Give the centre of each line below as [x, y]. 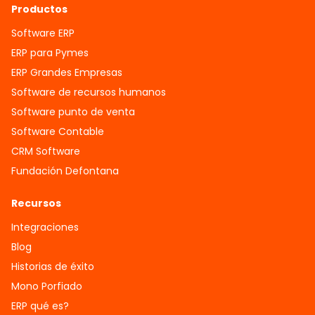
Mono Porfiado [47, 286]
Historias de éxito [53, 266]
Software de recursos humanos [89, 92]
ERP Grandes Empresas [67, 72]
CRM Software [46, 151]
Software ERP [43, 33]
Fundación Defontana [65, 171]
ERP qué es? [40, 306]
